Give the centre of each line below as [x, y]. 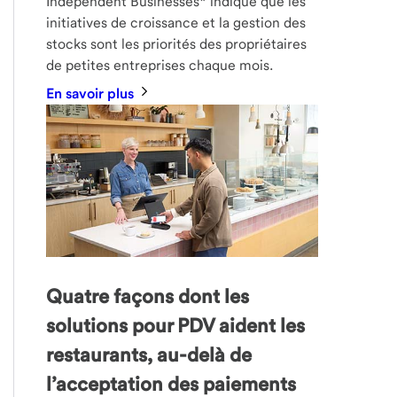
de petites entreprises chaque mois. [160, 65]
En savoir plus [92, 93]
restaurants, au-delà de [149, 355]
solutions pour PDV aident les [176, 326]
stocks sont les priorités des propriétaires [177, 43]
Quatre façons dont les [148, 296]
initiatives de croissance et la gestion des [176, 22]
